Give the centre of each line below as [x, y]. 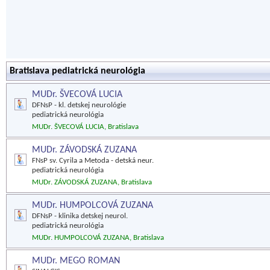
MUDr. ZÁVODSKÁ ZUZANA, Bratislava [92, 182]
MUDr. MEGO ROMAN [76, 261]
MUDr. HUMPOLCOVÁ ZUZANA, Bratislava [98, 238]
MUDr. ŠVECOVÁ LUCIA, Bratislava [85, 127]
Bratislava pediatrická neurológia [77, 71]
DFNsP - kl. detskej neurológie [79, 105]
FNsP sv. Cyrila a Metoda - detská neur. [93, 161]
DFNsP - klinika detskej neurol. [80, 216]
